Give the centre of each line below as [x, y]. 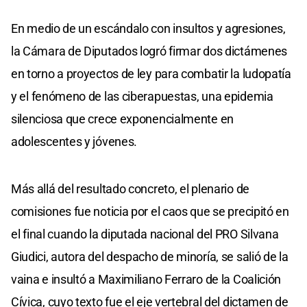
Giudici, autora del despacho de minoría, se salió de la [150, 257]
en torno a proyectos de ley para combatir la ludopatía [151, 74]
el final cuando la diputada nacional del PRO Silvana [145, 234]
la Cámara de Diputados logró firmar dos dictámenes [149, 51]
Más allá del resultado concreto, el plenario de [130, 189]
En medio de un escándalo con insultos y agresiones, [148, 29]
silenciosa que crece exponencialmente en [123, 119]
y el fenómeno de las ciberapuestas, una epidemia [142, 97]
